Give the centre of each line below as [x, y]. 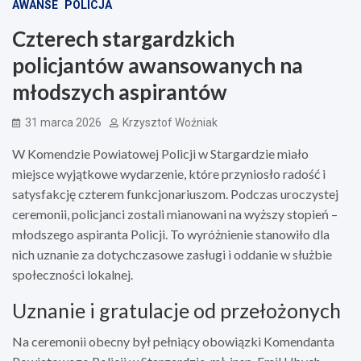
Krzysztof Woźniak [170, 122]
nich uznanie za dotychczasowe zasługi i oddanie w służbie [172, 254]
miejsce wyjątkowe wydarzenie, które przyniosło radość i [169, 173]
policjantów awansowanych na [158, 65]
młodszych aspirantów [120, 91]
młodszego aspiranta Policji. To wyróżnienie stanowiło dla [171, 234]
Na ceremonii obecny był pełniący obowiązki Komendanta [173, 341]
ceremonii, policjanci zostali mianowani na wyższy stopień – [175, 214]
